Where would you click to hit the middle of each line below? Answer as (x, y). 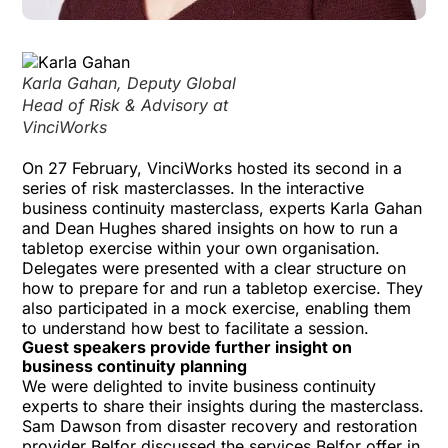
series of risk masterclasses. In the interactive (193, 188)
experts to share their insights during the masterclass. (223, 406)
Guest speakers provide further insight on (187, 347)
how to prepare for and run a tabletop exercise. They (223, 288)
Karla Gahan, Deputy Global (129, 83)
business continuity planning (135, 366)
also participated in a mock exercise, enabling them (217, 308)
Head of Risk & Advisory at (125, 105)
